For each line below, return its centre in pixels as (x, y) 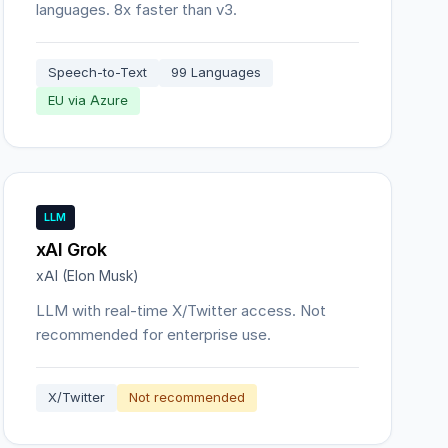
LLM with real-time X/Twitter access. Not (180, 310)
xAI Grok (71, 249)
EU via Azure (87, 100)
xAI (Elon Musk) (87, 276)
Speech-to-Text (97, 72)
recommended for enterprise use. (153, 334)
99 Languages (215, 72)
